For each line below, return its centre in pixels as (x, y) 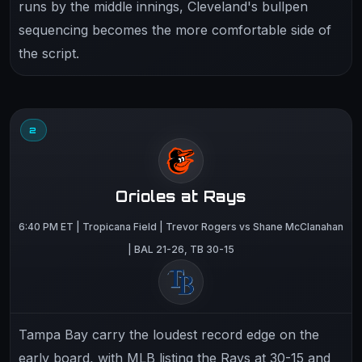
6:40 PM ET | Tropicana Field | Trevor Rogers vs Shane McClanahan (181, 226)
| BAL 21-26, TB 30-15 (181, 249)
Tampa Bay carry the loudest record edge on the (169, 334)
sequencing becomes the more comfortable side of (175, 29)
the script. (49, 53)
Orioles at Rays (181, 196)
